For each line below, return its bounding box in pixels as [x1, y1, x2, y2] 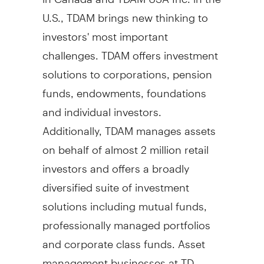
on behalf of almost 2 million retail [42, 133, 209, 156]
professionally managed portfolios [42, 208, 210, 232]
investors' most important [42, 19, 168, 43]
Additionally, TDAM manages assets [42, 114, 216, 137]
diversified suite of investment [42, 170, 189, 194]
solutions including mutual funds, [42, 189, 207, 213]
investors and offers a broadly [42, 151, 189, 175]
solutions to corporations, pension [42, 57, 212, 81]
